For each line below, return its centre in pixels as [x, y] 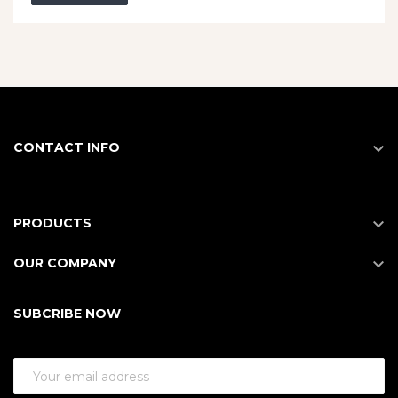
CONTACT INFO [67, 147]
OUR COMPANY [65, 263]
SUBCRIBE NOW [67, 313]
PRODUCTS [52, 223]
